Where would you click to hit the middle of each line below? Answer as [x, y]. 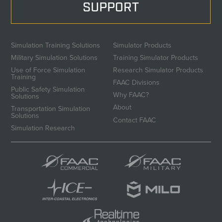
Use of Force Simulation [48, 70]
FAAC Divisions [137, 83]
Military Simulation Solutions [55, 57]
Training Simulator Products [156, 57]
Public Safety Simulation [48, 89]
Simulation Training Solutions [56, 45]
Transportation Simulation [51, 109]
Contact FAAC [135, 120]
